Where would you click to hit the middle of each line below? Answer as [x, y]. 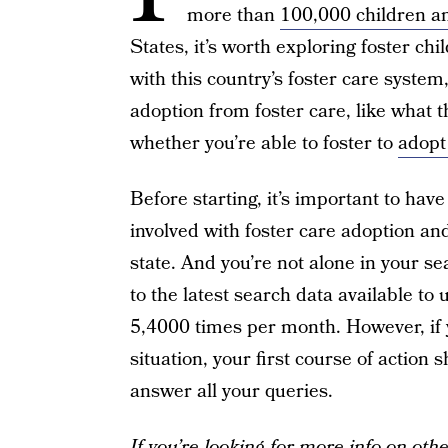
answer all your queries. [231, 391]
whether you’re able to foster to [263, 143]
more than [233, 15]
